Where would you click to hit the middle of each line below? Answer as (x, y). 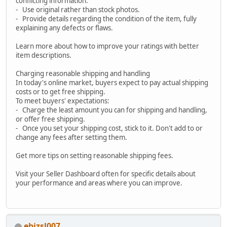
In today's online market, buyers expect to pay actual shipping (112, 82)
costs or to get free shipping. (61, 91)
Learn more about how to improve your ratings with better (107, 46)
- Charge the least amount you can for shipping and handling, (111, 110)
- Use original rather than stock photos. (78, 9)
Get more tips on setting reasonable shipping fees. (94, 155)
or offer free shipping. (50, 119)
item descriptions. (44, 55)
